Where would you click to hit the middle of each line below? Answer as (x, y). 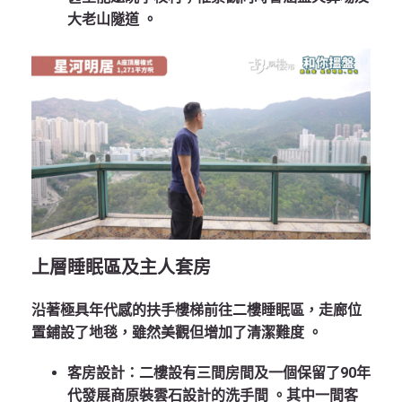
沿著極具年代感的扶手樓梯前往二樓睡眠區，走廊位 (197, 310)
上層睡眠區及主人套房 (121, 268)
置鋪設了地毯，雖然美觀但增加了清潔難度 (170, 333)
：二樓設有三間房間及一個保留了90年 (248, 373)
